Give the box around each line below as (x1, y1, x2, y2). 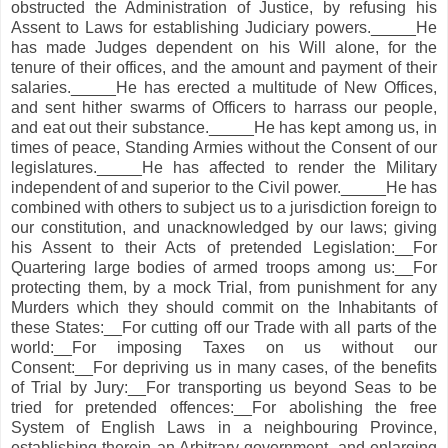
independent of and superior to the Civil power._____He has (11, 178, 437, 196)
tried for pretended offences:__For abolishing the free (11, 398, 437, 416)
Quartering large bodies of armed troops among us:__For (11, 258, 437, 276)
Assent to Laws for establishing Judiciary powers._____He (11, 18, 437, 36)
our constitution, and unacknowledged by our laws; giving (11, 218, 437, 236)
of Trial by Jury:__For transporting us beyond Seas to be (11, 378, 437, 396)
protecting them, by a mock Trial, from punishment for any (11, 278, 437, 296)
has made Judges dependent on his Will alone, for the (11, 38, 437, 56)
